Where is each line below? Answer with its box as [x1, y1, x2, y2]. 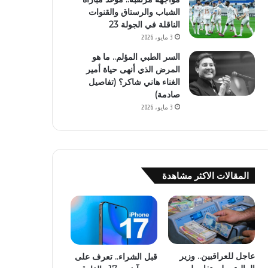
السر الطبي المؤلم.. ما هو [92, 51, 180, 62]
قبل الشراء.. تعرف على [74, 251, 157, 262]
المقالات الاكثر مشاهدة [162, 170, 249, 181]
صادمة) [154, 89, 180, 100]
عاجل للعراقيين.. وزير [179, 251, 255, 262]
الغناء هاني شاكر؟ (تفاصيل [88, 77, 180, 87]
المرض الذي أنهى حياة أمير [86, 64, 180, 75]
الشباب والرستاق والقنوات [88, 7, 180, 17]
